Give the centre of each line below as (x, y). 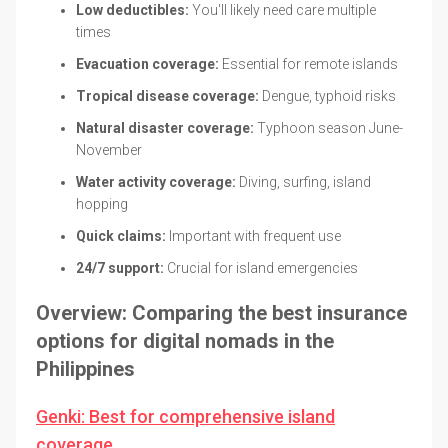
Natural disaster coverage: (165, 127)
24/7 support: (120, 267)
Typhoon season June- (328, 127)
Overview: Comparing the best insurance (221, 312)
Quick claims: (121, 235)
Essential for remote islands (308, 63)
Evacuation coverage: (147, 63)
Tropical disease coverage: (167, 95)
